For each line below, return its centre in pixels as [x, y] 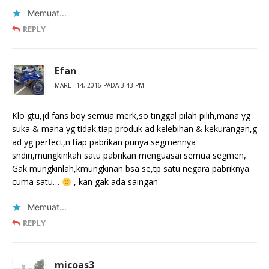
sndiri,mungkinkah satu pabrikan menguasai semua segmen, [129, 156]
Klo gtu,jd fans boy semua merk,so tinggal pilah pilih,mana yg [131, 116]
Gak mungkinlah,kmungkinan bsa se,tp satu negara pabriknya [131, 169]
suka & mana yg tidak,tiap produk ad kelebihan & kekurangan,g [134, 129]
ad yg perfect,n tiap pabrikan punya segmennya [104, 142]
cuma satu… [37, 182]
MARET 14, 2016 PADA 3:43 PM [99, 86]
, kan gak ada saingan [114, 182]
